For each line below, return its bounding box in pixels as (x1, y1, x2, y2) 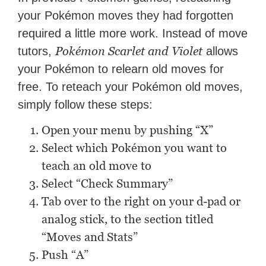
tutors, (18, 45, 56, 58)
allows (202, 45, 239, 58)
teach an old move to (42, 159, 152, 173)
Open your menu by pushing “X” (42, 123, 214, 138)
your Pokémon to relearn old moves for (18, 62, 224, 76)
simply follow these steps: (18, 98, 153, 112)
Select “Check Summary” (42, 176, 173, 191)
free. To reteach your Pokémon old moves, (18, 80, 243, 94)
